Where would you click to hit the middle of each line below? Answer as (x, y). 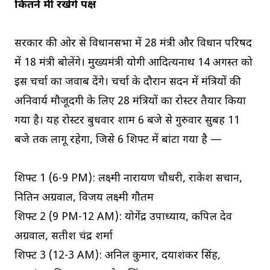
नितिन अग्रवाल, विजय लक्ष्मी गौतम (84, 198)
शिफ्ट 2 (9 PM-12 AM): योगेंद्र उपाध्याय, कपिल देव (123, 217)
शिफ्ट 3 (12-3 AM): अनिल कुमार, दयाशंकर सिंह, (118, 256)
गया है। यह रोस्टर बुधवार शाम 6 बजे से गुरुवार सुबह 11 (127, 121)
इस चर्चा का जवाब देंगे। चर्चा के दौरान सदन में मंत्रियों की (128, 82)
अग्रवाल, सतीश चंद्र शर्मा (64, 236)
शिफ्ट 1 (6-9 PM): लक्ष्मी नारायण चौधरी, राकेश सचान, (128, 178)
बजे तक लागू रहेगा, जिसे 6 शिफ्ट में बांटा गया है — (118, 140)
